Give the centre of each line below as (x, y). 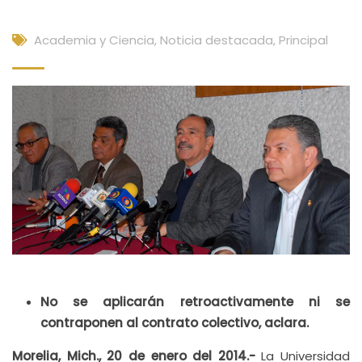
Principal (303, 40)
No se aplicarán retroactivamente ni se (195, 302)
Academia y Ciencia (94, 40)
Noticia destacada (217, 40)
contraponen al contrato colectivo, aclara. (175, 323)
